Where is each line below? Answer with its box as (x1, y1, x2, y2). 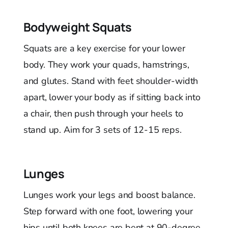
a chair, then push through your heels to (23, 107, 183, 120)
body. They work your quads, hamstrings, (23, 58, 189, 71)
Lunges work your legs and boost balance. (23, 188, 195, 201)
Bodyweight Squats (23, 18, 132, 35)
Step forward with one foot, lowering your (23, 205, 193, 217)
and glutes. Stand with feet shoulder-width (23, 74, 198, 87)
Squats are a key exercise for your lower (23, 42, 185, 54)
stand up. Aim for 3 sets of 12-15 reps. (23, 123, 182, 136)
